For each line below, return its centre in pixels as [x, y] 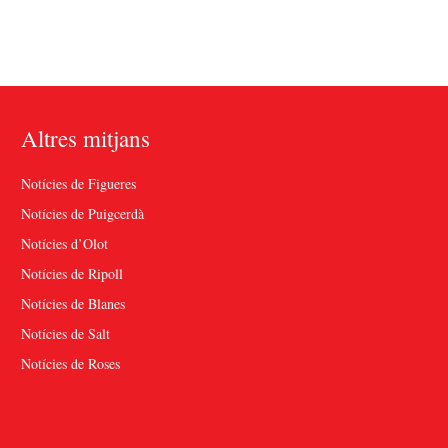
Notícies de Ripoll [71, 273]
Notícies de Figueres [78, 183]
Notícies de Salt [65, 333]
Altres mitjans [85, 137]
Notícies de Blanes [72, 303]
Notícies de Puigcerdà [82, 213]
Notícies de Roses [70, 363]
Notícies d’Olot [64, 243]
